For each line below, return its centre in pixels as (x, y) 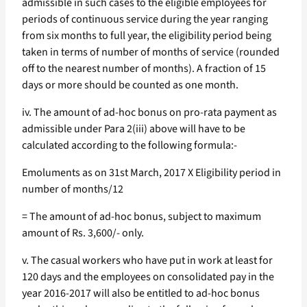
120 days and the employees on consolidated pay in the (148, 277)
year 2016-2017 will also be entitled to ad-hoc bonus (141, 294)
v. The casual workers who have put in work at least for (147, 261)
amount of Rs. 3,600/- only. (83, 233)
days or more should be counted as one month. (130, 85)
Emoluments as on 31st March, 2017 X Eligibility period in (151, 173)
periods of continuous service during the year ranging (145, 20)
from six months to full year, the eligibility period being (147, 36)
